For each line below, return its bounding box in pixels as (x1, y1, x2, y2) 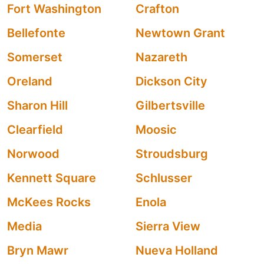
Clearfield (7, 123, 63, 137)
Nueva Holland (136, 243, 218, 258)
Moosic (136, 123, 177, 137)
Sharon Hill (7, 98, 68, 113)
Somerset (7, 50, 62, 64)
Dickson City (136, 74, 207, 88)
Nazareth (136, 50, 187, 64)
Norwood (7, 147, 60, 161)
